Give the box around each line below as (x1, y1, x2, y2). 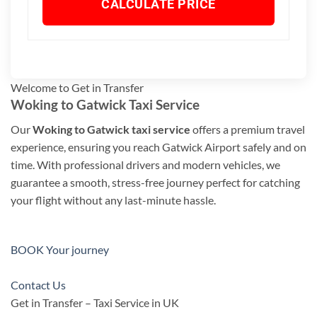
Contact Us (11, 278, 66, 292)
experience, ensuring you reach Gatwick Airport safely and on (11, 139, 306, 154)
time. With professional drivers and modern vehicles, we (11, 157, 280, 171)
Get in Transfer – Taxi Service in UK (11, 296, 179, 310)
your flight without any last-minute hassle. (11, 192, 216, 207)
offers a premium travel (190, 122, 305, 136)
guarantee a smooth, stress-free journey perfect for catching (11, 175, 300, 189)
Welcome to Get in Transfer (11, 81, 144, 94)
